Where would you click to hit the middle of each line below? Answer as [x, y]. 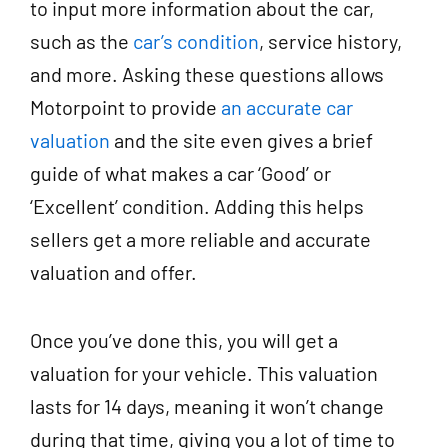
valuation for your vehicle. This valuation [204, 372]
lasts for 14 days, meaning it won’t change [207, 405]
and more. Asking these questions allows [207, 73]
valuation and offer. [113, 271]
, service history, [330, 40]
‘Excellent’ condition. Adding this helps [197, 205]
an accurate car [287, 106]
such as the [81, 40]
